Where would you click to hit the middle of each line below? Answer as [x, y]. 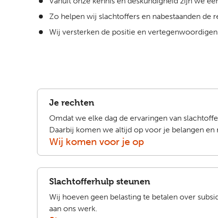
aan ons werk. [73, 209]
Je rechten [72, 102]
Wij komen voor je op [97, 142]
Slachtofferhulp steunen [100, 181]
